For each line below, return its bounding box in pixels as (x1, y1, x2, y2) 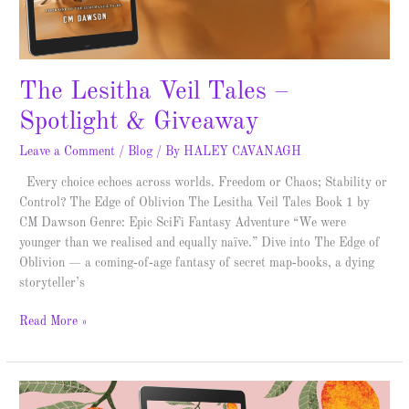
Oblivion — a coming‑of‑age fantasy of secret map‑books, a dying (19, 257, 375, 269)
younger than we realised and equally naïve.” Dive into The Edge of (19, 236, 381, 249)
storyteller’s (19, 277, 86, 289)
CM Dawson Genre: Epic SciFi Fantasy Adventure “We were (19, 216, 347, 229)
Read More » (19, 316, 89, 329)
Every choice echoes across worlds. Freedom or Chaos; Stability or (19, 176, 388, 189)
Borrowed (18, 383, 72, 396)
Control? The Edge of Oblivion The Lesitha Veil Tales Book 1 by (19, 196, 371, 209)
